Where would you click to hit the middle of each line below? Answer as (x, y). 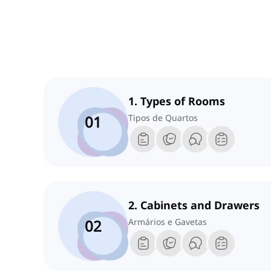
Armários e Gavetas (168, 222)
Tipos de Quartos (163, 118)
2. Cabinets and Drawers (194, 205)
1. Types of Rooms (177, 101)
